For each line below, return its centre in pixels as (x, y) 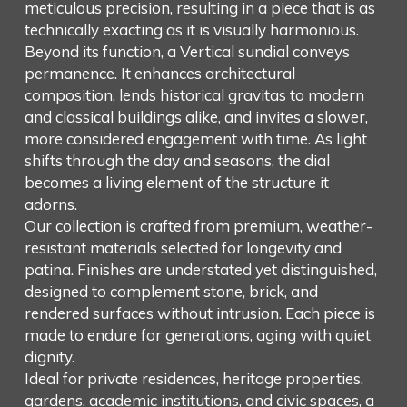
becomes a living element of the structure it (176, 183)
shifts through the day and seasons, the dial (177, 161)
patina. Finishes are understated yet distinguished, (200, 270)
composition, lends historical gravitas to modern (194, 95)
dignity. (49, 357)
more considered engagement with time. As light (195, 139)
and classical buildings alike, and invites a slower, (196, 117)
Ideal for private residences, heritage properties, (194, 379)
